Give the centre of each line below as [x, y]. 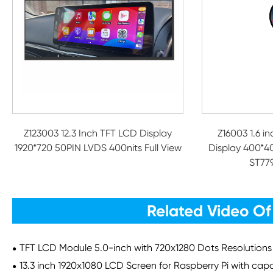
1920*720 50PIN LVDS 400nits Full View [98, 148]
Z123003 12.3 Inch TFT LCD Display [98, 133]
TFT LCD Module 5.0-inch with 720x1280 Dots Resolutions [146, 248]
